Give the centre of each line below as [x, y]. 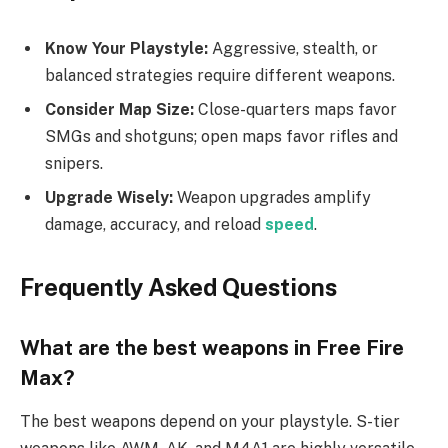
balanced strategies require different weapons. [220, 75]
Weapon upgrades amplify [272, 197]
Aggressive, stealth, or [293, 48]
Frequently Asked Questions [178, 287]
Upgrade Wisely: [109, 197]
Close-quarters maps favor [295, 109]
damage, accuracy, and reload [155, 224]
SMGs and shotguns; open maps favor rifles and [221, 136]
